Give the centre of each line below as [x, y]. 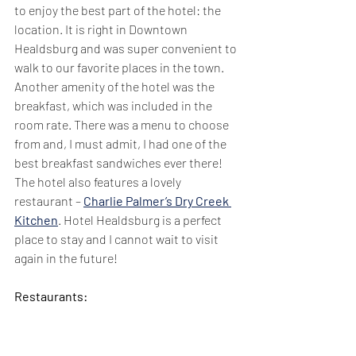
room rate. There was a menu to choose [123, 124]
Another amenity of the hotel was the [116, 86]
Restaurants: [51, 296]
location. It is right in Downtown [102, 29]
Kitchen [36, 219]
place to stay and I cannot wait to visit [118, 238]
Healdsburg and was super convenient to [127, 48]
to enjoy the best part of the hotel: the [119, 10]
